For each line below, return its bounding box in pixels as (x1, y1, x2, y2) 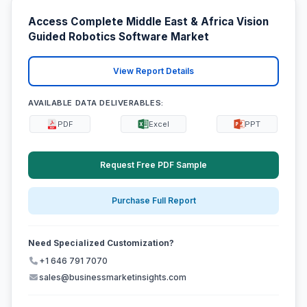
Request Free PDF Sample (100, 159, 207, 170)
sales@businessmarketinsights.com (39, 272, 186, 283)
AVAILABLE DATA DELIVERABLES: (28, 97, 164, 108)
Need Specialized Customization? (28, 238, 174, 249)
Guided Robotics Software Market (28, 30, 209, 44)
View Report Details (113, 66, 194, 77)
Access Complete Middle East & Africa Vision (28, 15, 269, 29)
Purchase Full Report (111, 195, 196, 206)
